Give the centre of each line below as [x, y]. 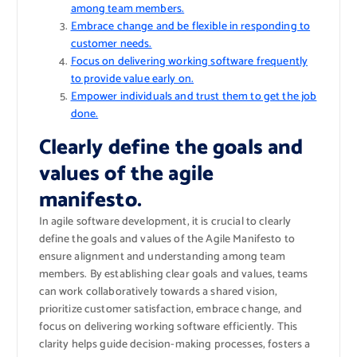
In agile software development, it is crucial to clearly [165, 222]
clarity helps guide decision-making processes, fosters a [175, 344]
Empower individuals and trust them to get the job [194, 96]
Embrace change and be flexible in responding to [190, 26]
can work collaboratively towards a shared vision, [158, 292]
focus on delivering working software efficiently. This [168, 327]
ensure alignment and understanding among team [162, 257]
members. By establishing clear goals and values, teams [173, 274]
